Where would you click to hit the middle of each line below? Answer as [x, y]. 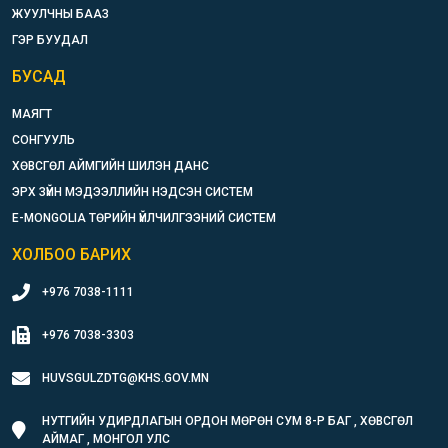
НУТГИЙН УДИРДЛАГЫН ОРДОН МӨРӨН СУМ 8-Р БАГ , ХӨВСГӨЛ [227, 420]
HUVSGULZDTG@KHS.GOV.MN [125, 377]
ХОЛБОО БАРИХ [71, 254]
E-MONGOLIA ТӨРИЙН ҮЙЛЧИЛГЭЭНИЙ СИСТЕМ [144, 217]
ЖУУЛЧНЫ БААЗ [60, 13]
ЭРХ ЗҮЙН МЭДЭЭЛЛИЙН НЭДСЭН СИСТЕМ [132, 191]
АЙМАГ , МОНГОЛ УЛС [106, 438]
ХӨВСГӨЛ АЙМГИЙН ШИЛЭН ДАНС [110, 165]
